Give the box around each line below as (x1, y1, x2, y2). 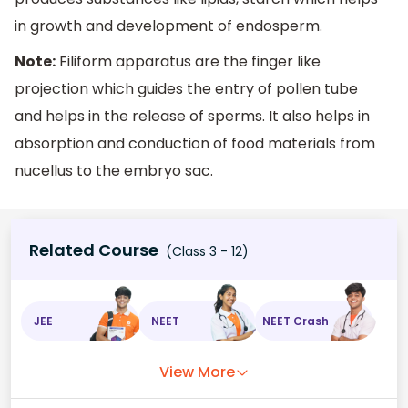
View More (158, 362, 235, 383)
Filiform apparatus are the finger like (56, 51, 321, 73)
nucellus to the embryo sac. (15, 160, 213, 182)
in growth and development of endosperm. (15, 15, 322, 36)
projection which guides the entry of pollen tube (15, 78, 358, 100)
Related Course (29, 239, 158, 262)
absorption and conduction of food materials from (15, 133, 375, 155)
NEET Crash (262, 312, 330, 329)
